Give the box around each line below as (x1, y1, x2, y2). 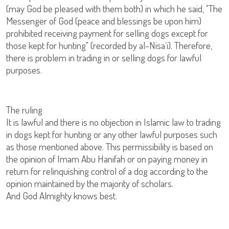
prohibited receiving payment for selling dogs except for (6, 27, 208, 39)
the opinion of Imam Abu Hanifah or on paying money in (6, 152, 208, 165)
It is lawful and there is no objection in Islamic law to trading (6, 116, 221, 128)
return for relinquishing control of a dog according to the (6, 165, 208, 177)
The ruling (6, 103, 42, 116)
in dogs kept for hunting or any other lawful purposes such (6, 128, 217, 141)
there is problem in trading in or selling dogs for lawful (6, 51, 201, 64)
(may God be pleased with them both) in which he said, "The (6, 2, 222, 15)
